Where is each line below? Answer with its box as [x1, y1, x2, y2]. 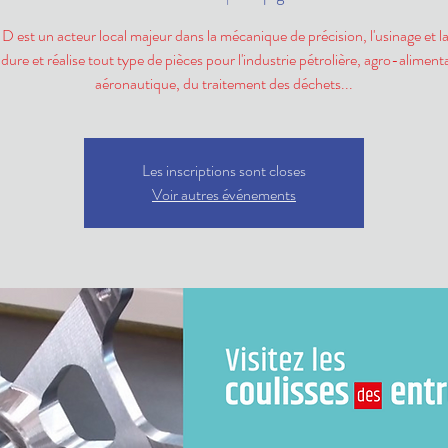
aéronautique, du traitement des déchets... [95, 71, 353, 95]
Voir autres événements [152, 182, 296, 206]
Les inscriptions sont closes [142, 158, 306, 182]
